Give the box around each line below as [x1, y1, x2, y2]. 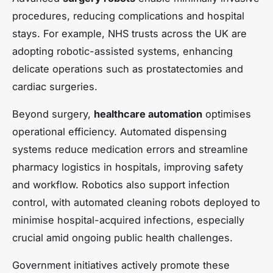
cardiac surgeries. [12, 80, 97, 93]
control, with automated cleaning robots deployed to [12, 196, 260, 208]
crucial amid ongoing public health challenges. [12, 231, 233, 244]
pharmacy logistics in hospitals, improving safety [12, 160, 243, 173]
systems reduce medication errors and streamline [12, 143, 248, 155]
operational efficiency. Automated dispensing [12, 125, 227, 138]
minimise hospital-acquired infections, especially [12, 213, 244, 226]
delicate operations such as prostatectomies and [12, 62, 243, 75]
